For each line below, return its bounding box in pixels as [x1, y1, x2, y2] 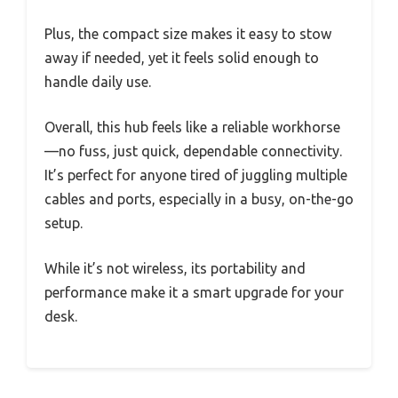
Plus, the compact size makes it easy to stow [44, 25, 331, 42]
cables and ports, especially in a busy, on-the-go [44, 190, 354, 207]
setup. [44, 214, 83, 231]
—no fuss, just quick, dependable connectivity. [44, 142, 342, 159]
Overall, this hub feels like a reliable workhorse [44, 118, 340, 135]
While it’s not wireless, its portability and [44, 259, 306, 276]
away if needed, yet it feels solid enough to [44, 49, 319, 66]
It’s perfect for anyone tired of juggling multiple [44, 166, 347, 183]
